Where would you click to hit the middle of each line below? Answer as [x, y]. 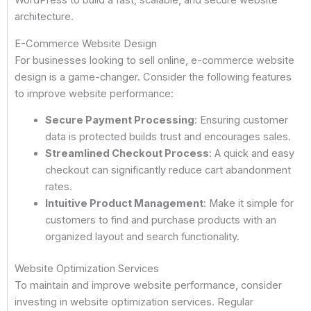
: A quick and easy [251, 154]
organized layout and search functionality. [142, 237]
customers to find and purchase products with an [160, 220]
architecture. [44, 17]
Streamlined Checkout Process [127, 154]
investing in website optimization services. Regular [134, 302]
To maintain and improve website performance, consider [148, 286]
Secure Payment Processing [119, 120]
